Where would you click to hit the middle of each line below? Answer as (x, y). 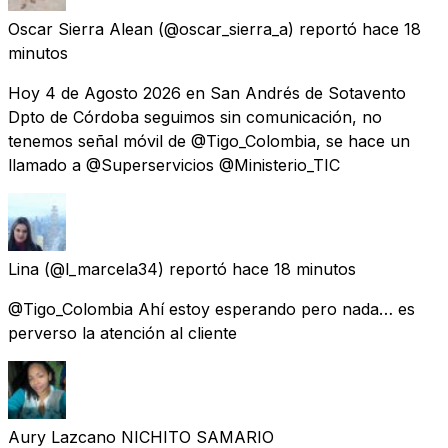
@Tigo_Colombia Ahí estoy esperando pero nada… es (211, 308)
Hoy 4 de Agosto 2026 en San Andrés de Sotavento (207, 92)
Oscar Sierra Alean (80, 28)
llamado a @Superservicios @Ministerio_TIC (174, 164)
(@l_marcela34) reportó (135, 268)
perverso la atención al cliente (122, 332)
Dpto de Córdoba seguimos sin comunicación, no (195, 116)
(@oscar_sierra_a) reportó (257, 28)
